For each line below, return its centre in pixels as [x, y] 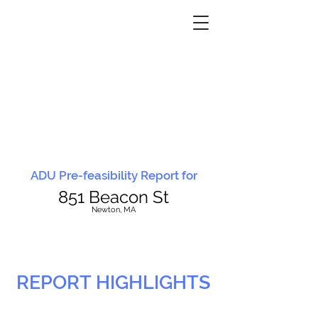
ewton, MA [116, 210]
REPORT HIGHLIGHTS [114, 282]
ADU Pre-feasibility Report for [114, 175]
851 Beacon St [114, 197]
